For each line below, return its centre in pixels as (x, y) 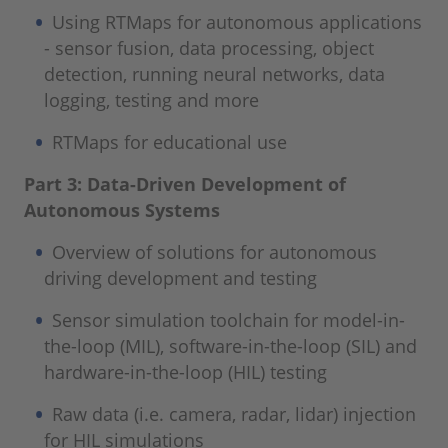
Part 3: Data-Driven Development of (185, 184)
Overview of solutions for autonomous (215, 252)
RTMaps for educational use (170, 142)
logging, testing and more (151, 100)
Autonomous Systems (122, 210)
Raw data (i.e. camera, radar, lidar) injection (234, 414)
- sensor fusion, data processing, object (209, 48)
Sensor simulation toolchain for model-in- (229, 320)
